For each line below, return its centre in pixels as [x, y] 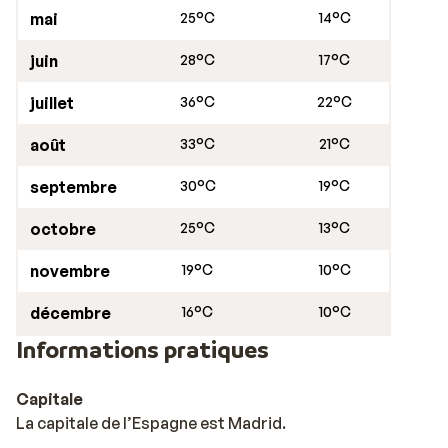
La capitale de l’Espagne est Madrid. [151, 422]
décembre [70, 312]
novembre [70, 270]
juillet [52, 102]
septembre [73, 186]
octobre [63, 228]
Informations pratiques [142, 349]
